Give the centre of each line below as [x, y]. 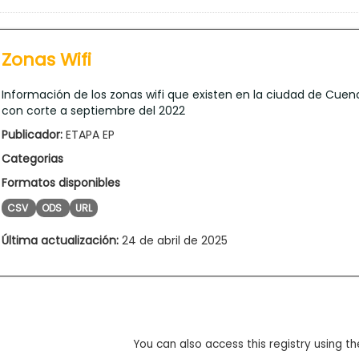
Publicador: [32, 134]
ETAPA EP [89, 134]
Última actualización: [60, 240]
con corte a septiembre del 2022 [93, 110]
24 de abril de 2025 [173, 240]
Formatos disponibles [61, 182]
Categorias [32, 158]
